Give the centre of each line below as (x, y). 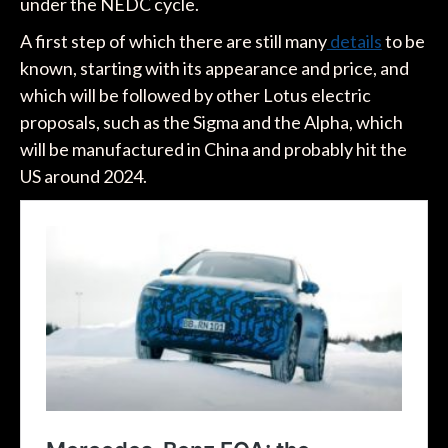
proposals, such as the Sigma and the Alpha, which (211, 122)
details (354, 41)
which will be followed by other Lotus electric (195, 95)
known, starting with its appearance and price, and (214, 68)
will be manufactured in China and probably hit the (213, 149)
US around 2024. (83, 176)
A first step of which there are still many (173, 41)
